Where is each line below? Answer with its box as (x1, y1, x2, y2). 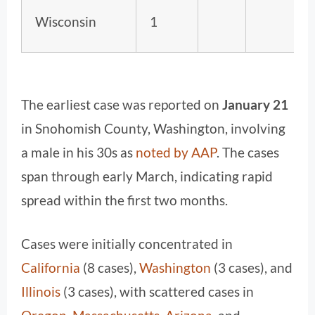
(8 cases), (80, 259, 139, 276)
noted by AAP (136, 143, 217, 160)
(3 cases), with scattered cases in (60, 283, 254, 300)
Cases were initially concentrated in (21, 236, 233, 252)
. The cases (217, 143, 279, 160)
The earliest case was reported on (21, 96, 222, 112)
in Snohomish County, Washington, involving (21, 120, 285, 136)
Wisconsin (35, 13, 96, 30)
